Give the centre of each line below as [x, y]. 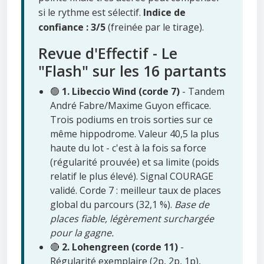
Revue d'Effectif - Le [108, 53]
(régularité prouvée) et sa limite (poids [135, 162]
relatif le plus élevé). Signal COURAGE [132, 176]
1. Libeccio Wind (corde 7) [121, 92]
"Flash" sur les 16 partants [132, 71]
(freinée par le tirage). [155, 27]
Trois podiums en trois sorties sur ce [131, 120]
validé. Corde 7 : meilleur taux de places [136, 191]
